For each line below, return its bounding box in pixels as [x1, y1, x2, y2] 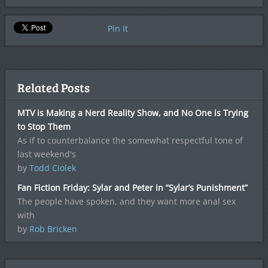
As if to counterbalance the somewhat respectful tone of [17, 135, 243, 146]
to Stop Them [17, 121, 71, 132]
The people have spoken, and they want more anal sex [17, 196, 236, 207]
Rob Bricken [29, 223, 77, 234]
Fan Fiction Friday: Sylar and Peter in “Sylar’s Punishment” [17, 182, 248, 193]
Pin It [107, 23, 128, 34]
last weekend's [17, 148, 76, 160]
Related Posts [17, 79, 90, 96]
